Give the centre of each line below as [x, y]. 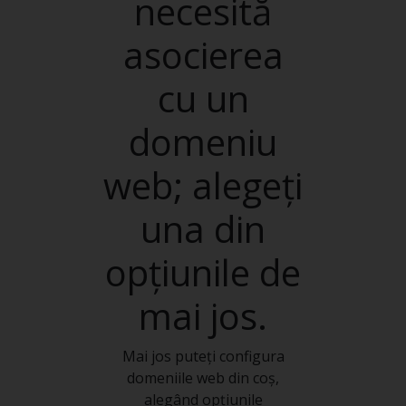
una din [203, 229]
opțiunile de [203, 272]
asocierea [203, 55]
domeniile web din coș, [203, 378]
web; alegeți [203, 185]
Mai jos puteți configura [203, 356]
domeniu [203, 142]
